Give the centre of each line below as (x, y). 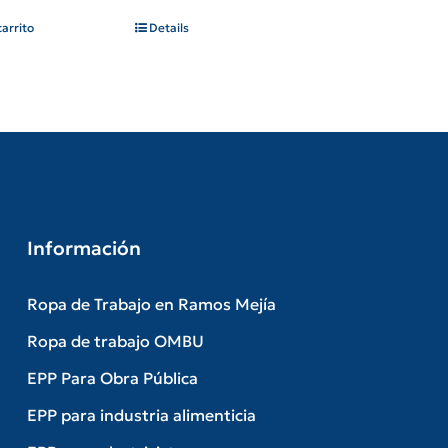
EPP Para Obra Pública (113, 378)
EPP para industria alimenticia (142, 415)
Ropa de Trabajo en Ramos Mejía (152, 304)
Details (169, 28)
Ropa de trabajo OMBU (116, 341)
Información (84, 248)
